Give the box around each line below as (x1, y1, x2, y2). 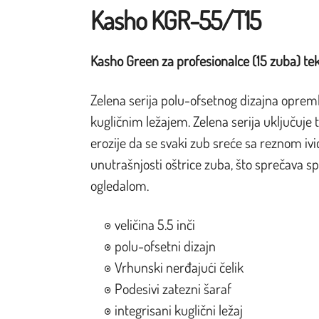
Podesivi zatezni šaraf (115, 278, 231, 298)
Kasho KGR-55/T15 (90, 3, 261, 36)
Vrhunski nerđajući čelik (115, 257, 244, 276)
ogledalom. (90, 175, 149, 194)
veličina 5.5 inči (115, 214, 195, 234)
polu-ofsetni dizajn (115, 236, 216, 255)
